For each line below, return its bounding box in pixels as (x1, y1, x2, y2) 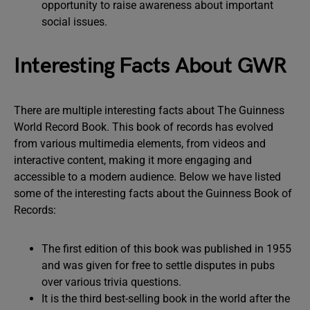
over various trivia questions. (42, 275, 181, 289)
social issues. (42, 15, 107, 28)
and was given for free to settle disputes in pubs (42, 258, 275, 272)
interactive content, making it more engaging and (14, 153, 252, 167)
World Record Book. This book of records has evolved (14, 120, 273, 134)
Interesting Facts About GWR (14, 52, 287, 80)
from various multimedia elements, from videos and (14, 136, 266, 150)
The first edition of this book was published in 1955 (42, 241, 291, 255)
